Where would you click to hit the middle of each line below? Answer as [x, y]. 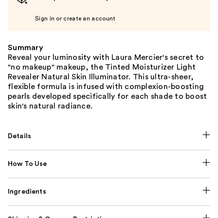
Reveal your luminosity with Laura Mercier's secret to [106, 57]
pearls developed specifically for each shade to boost [108, 96]
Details [20, 136]
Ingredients [27, 191]
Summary [26, 47]
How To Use [27, 164]
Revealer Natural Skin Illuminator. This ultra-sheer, [101, 77]
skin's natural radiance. [50, 106]
